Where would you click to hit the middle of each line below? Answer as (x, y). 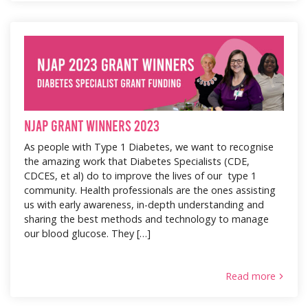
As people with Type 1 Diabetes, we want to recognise (149, 146)
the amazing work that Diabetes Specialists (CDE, (137, 161)
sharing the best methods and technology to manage (146, 219)
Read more (251, 276)
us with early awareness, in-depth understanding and (144, 204)
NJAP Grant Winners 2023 (92, 125)
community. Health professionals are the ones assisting (150, 190)
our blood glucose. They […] (87, 233)
